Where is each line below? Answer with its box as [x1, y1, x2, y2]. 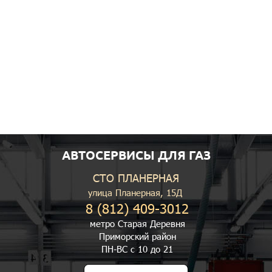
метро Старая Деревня [89, 217, 185, 229]
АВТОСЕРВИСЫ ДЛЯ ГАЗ [61, 148, 211, 162]
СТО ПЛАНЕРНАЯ [93, 171, 179, 185]
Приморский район [98, 230, 176, 242]
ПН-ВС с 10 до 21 [101, 243, 173, 255]
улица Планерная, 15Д [87, 186, 182, 199]
